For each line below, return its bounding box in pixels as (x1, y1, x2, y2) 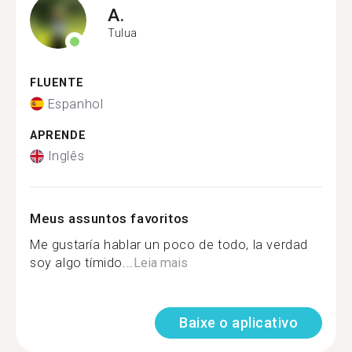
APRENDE (30, 128, 86, 142)
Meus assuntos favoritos (30, 211, 189, 226)
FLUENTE (30, 76, 84, 90)
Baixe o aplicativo (179, 314, 298, 331)
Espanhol (47, 96, 104, 112)
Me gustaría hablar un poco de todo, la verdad (30, 237, 309, 252)
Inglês (47, 148, 85, 163)
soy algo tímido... (30, 255, 134, 270)
